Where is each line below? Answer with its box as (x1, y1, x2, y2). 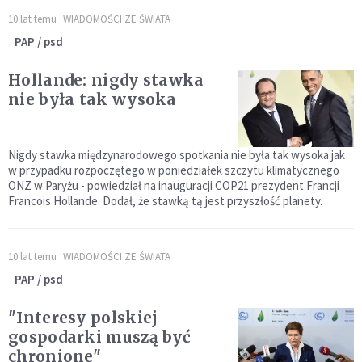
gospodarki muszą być (8, 327, 191, 347)
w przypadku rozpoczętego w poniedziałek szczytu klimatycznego (8, 162, 339, 179)
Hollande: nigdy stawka (8, 70, 204, 90)
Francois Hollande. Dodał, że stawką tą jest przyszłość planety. (8, 193, 322, 209)
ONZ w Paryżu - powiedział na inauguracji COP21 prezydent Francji (8, 178, 339, 194)
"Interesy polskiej (8, 308, 158, 328)
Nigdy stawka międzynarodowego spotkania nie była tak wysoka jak (8, 147, 345, 163)
